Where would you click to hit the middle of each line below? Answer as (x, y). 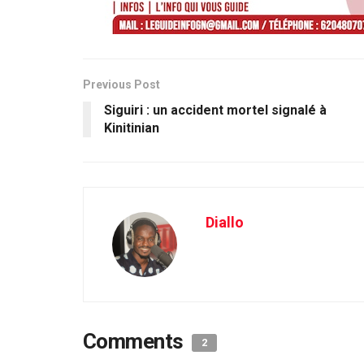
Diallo (225, 222)
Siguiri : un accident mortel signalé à (215, 110)
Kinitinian (132, 128)
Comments (136, 341)
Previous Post (121, 84)
